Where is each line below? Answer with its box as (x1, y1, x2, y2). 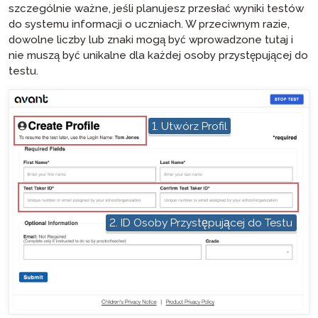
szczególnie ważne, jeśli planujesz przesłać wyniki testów (9, 1, 304, 15)
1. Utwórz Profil (152, 119, 227, 133)
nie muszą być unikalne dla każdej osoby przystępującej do (9, 48, 308, 62)
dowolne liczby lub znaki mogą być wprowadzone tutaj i (9, 33, 293, 46)
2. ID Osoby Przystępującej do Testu (109, 216, 293, 230)
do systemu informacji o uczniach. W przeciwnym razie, (9, 17, 290, 31)
